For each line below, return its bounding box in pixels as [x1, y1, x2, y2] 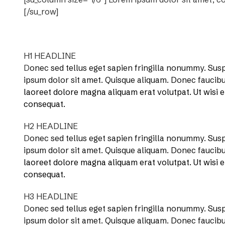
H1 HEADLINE [24, 51, 76, 61]
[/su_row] [24, 7, 58, 17]
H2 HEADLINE [24, 121, 78, 131]
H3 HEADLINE [24, 191, 78, 201]
